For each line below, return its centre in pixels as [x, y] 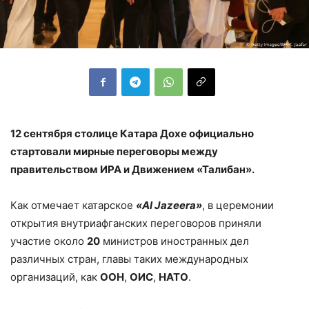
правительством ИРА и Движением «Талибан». [132, 169]
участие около [49, 241]
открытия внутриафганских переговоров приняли [136, 223]
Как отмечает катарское [73, 205]
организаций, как [55, 277]
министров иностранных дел [175, 241]
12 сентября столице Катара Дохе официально [132, 133]
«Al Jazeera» [169, 205]
